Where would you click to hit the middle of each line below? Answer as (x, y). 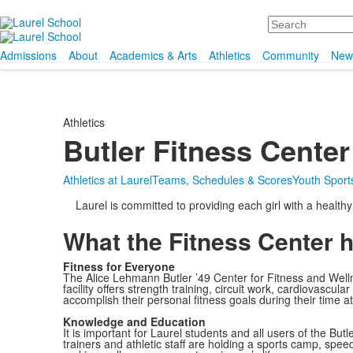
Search (286, 21)
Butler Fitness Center (206, 150)
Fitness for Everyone (119, 266)
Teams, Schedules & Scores (222, 180)
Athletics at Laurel (107, 180)
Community (291, 55)
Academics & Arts (153, 55)
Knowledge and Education (134, 321)
